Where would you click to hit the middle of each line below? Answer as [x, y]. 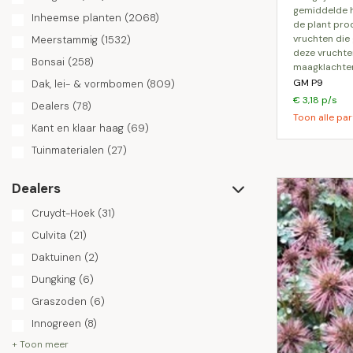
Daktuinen [56, 257]
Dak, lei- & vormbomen [87, 84]
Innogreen [56, 323]
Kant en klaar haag [78, 128]
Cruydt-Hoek [63, 213]
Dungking [54, 279]
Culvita [49, 235]
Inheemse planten [76, 18]
